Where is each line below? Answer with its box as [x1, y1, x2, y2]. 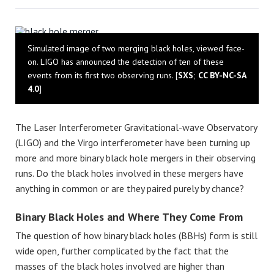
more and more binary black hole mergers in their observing [15, 152, 256, 165]
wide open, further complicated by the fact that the [15, 244, 229, 257]
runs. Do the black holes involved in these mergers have [15, 167, 243, 180]
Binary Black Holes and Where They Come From [15, 210, 243, 224]
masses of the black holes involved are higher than [15, 259, 224, 272]
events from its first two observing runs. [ [28, 70, 178, 81]
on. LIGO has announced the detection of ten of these [28, 56, 224, 68]
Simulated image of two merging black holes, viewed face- [28, 43, 245, 54]
